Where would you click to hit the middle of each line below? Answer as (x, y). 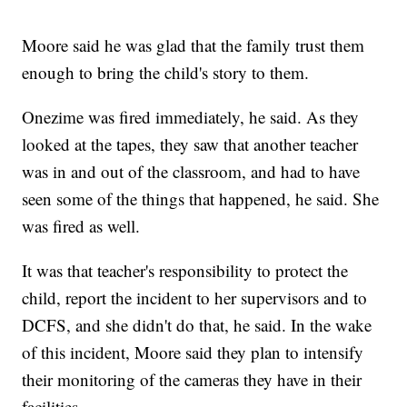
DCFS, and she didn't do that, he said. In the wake (197, 325)
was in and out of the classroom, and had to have (191, 172)
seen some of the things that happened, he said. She (201, 199)
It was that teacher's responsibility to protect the (185, 271)
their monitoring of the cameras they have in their (192, 380)
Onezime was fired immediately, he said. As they (191, 117)
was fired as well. (81, 226)
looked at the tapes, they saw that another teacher (190, 144)
